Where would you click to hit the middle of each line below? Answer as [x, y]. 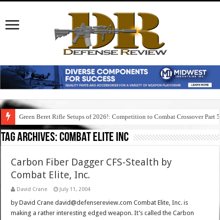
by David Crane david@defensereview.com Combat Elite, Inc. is [100, 203]
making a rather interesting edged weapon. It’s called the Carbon [103, 213]
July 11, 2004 [75, 190]
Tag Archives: [30, 138]
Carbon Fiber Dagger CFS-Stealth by [92, 162]
